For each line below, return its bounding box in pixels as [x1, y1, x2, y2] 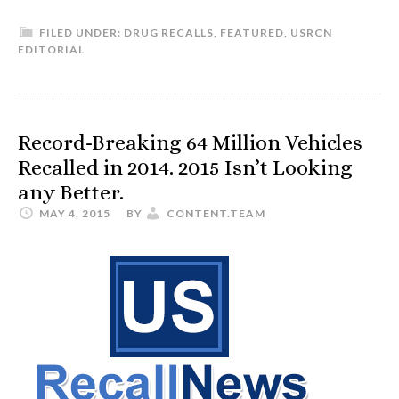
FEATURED [220, 26, 284, 39]
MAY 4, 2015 [39, 207, 110, 220]
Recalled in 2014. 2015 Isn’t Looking [18, 155, 353, 180]
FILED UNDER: [39, 26, 124, 39]
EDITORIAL [18, 43, 85, 56]
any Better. [18, 180, 124, 205]
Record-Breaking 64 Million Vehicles [18, 130, 362, 155]
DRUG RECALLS [124, 26, 214, 39]
